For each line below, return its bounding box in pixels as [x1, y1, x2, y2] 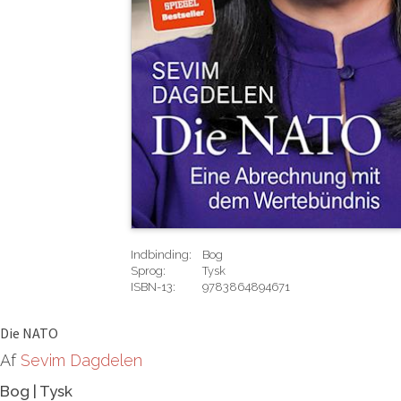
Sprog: [131, 264, 166, 278]
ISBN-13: [131, 280, 175, 294]
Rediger [131, 313, 173, 328]
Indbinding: [131, 248, 192, 262]
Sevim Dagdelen [21, 351, 142, 371]
